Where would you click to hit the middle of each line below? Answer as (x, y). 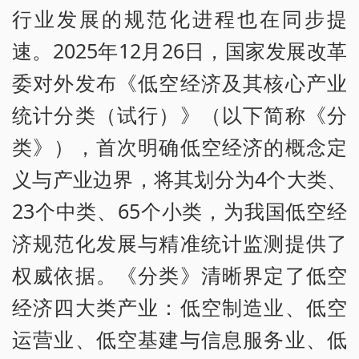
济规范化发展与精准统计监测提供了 (179, 243)
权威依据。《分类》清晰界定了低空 (179, 275)
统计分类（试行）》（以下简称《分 (179, 115)
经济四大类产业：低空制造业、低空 (179, 307)
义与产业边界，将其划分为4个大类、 (179, 179)
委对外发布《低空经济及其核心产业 (179, 83)
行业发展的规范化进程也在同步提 (179, 19)
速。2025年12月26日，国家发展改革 (179, 51)
